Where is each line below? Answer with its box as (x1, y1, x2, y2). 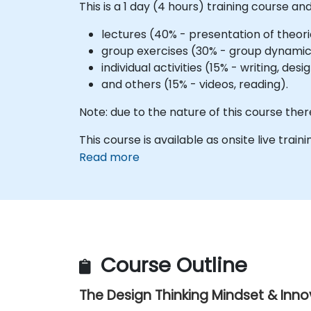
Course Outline (95, 251, 247, 279)
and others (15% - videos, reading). (101, 76, 288, 92)
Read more (79, 149, 140, 165)
